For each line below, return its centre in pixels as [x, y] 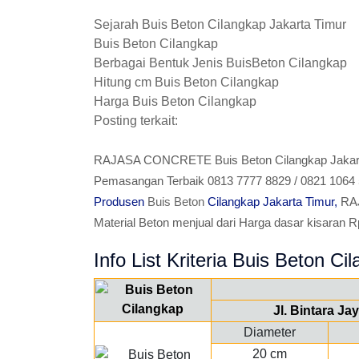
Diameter [270, 332]
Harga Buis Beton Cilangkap [175, 101]
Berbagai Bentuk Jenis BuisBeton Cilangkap [220, 63]
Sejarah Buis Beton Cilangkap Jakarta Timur [220, 24]
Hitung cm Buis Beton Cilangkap [186, 82]
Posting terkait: [136, 121]
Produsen [121, 202]
